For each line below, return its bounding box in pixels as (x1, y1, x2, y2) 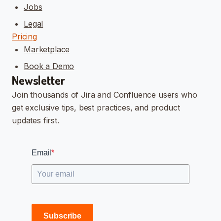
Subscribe (43, 211, 82, 220)
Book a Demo (24, 61, 74, 71)
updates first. (12, 115, 59, 125)
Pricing (12, 31, 37, 41)
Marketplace (24, 44, 70, 54)
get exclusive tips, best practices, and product (12, 102, 180, 112)
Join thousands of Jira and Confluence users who (12, 89, 197, 100)
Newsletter (12, 72, 65, 88)
